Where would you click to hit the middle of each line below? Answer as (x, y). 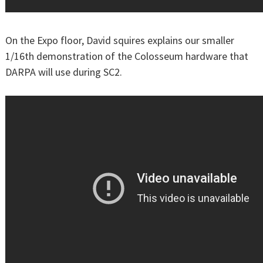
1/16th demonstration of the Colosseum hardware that (127, 56)
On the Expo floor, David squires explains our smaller (120, 41)
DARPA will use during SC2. (64, 72)
